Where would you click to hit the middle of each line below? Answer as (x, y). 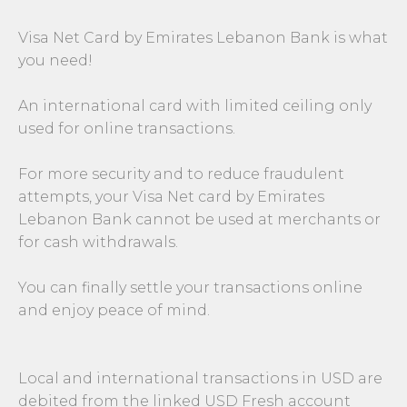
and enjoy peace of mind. (114, 311)
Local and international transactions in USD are (200, 379)
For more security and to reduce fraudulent (181, 174)
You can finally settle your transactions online (190, 288)
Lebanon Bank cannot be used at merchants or (199, 220)
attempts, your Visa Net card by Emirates (171, 197)
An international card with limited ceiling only (195, 106)
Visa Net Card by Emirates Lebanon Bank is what (203, 38)
